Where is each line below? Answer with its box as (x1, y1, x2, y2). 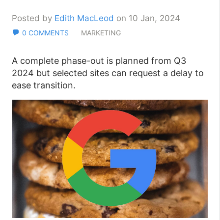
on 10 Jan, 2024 (114, 13, 180, 23)
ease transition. (12, 80, 76, 90)
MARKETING (81, 28, 121, 37)
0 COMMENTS (22, 28, 69, 37)
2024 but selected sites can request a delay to (12, 68, 204, 78)
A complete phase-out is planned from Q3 (12, 55, 186, 66)
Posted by (12, 13, 55, 23)
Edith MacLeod (55, 13, 114, 23)
